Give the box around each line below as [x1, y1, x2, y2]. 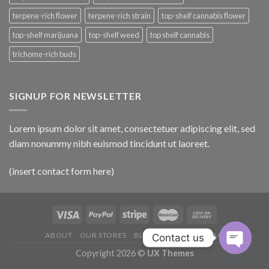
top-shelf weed [89, 29, 139, 40]
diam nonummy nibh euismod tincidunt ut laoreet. [9, 138, 210, 150]
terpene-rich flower [13, 10, 77, 20]
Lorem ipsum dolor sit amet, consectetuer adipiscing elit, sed [9, 122, 255, 134]
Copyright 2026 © [75, 248, 147, 259]
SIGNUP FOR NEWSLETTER [9, 89, 142, 101]
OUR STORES [79, 231, 127, 240]
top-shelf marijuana [13, 29, 78, 40]
